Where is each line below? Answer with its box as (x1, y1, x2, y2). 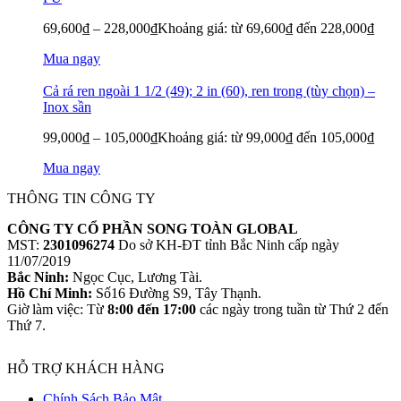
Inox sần (43, 99, 91, 115)
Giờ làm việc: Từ (7, 302, 107, 317)
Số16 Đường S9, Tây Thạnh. (96, 286, 261, 301)
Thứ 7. (7, 318, 46, 333)
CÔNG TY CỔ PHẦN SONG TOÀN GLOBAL (7, 221, 298, 236)
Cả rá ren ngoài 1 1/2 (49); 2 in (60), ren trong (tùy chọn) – (43, 83, 375, 98)
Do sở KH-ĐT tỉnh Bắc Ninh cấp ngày (115, 237, 339, 252)
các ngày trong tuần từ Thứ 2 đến (196, 302, 388, 317)
